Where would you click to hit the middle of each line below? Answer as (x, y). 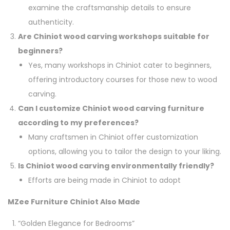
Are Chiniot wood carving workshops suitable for (114, 36)
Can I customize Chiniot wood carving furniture (111, 108)
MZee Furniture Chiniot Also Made (74, 202)
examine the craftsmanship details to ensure (110, 7)
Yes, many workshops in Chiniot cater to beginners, (120, 65)
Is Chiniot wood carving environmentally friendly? (116, 166)
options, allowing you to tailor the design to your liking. (125, 151)
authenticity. (51, 22)
